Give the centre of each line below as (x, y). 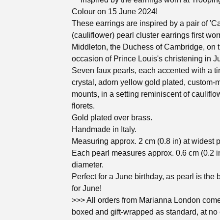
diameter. (88, 165)
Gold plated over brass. (112, 118)
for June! (87, 188)
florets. (83, 106)
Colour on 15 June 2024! (115, 12)
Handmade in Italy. (104, 129)
